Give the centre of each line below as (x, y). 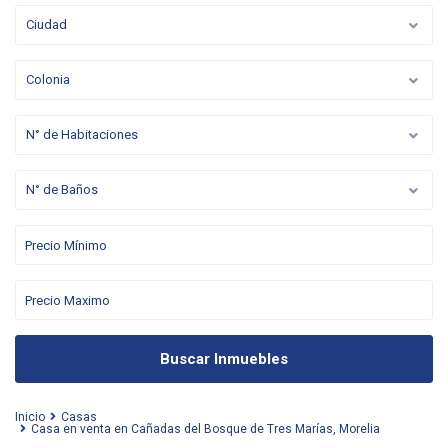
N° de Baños (62, 189)
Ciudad (46, 24)
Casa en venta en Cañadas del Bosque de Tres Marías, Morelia (205, 429)
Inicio (30, 417)
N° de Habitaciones (82, 134)
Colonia (48, 79)
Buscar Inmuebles (224, 359)
